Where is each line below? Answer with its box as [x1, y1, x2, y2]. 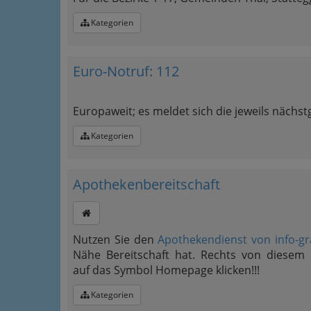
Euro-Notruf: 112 [73, 62, 179, 81]
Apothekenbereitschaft [73, 175, 220, 194]
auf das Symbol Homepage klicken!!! [73, 262, 260, 278]
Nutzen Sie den [73, 232, 158, 247]
